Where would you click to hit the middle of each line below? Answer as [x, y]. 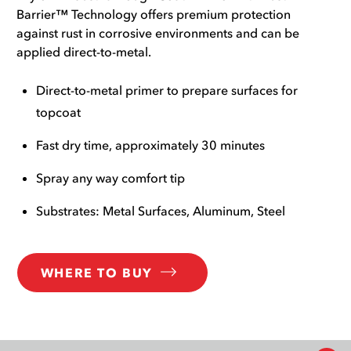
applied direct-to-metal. [83, 51]
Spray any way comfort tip [110, 177]
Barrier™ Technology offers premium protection [153, 14]
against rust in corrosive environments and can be [157, 33]
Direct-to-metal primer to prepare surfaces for [166, 90]
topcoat [58, 112]
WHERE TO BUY [96, 272]
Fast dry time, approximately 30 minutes [150, 145]
